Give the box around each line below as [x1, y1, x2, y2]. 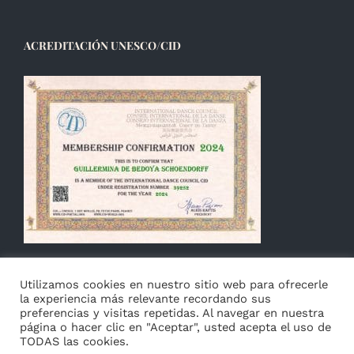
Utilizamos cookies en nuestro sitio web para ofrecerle [20, 277, 328, 292]
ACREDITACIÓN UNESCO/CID [24, 37, 181, 53]
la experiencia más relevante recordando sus [20, 292, 271, 306]
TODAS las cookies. [20, 334, 129, 348]
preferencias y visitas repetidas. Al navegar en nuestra [20, 306, 324, 320]
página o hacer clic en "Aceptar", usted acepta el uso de [20, 320, 331, 334]
